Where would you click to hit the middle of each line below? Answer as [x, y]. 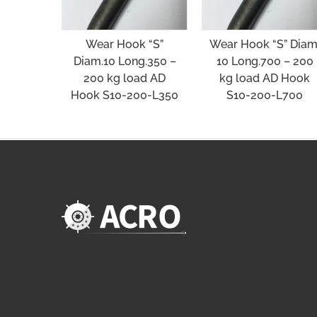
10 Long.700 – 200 [265, 61]
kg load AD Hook [265, 78]
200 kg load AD [125, 78]
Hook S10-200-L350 [125, 95]
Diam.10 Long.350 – [125, 61]
